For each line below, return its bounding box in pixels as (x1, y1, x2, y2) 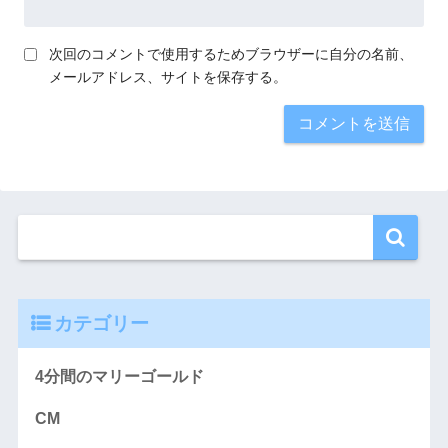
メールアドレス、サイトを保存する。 (49, 68, 287, 85)
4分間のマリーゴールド (34, 367, 204, 385)
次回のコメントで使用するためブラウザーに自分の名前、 (49, 45, 413, 62)
